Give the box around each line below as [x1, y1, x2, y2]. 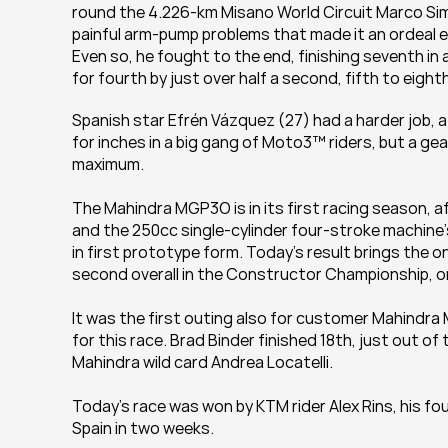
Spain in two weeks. [72, 417, 214, 439]
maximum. [72, 153, 144, 175]
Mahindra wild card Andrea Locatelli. [72, 351, 333, 373]
